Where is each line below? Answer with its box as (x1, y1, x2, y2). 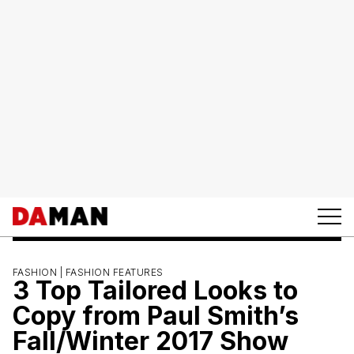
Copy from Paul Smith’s (13, 299, 299, 331)
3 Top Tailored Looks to (13, 274, 298, 306)
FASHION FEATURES (65, 265, 164, 278)
